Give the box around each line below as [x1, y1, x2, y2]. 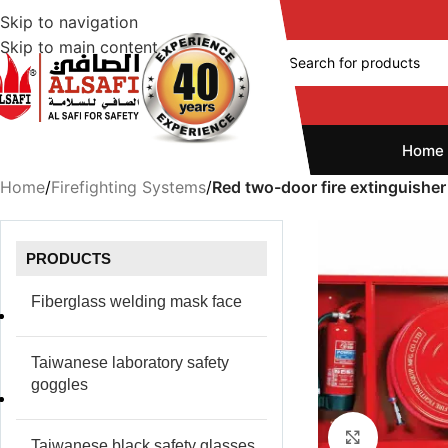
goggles [31, 376, 88, 393]
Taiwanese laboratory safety [31, 354, 229, 371]
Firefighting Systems [51, 177, 206, 197]
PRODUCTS [26, 250, 111, 267]
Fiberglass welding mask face [31, 293, 242, 310]
